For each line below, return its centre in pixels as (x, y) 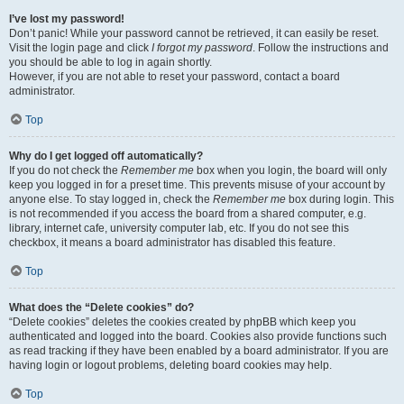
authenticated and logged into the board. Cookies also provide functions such (198, 336)
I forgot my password (202, 48)
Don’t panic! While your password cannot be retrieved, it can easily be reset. (194, 33)
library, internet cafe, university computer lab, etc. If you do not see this (179, 228)
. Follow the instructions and (321, 48)
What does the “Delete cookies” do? (101, 308)
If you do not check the (65, 170)
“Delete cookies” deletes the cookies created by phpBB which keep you (183, 322)
